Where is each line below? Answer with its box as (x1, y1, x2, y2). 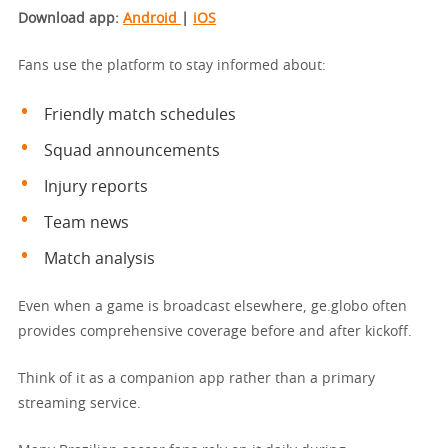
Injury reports (44, 178, 148, 195)
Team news (44, 214, 129, 231)
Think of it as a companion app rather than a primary (18, 371, 375, 386)
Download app (18, 11, 115, 26)
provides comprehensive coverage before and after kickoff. (18, 324, 412, 339)
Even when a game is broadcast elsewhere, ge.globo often (18, 299, 407, 314)
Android (123, 11, 181, 26)
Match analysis (44, 250, 155, 267)
